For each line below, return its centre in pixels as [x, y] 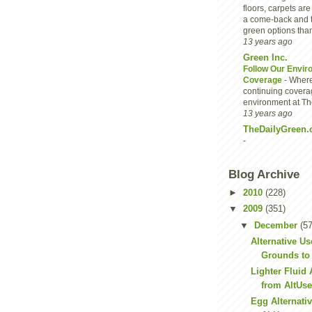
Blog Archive [264, 174]
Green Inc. [265, 57]
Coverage [264, 80]
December [277, 225]
